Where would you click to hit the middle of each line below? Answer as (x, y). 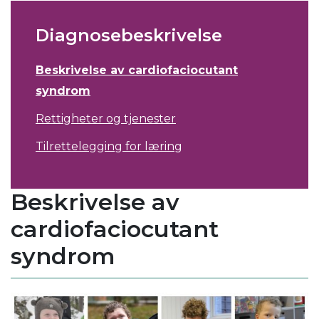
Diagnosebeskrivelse (129, 36)
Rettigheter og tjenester (106, 119)
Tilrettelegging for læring (109, 147)
